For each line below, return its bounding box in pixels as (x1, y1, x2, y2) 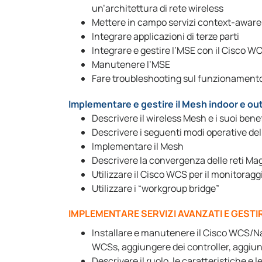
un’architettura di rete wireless (92, 2, 223, 15)
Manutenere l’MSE (92, 58, 170, 71)
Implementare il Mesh (92, 140, 184, 153)
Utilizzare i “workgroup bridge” (92, 182, 219, 195)
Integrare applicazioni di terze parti (92, 30, 239, 43)
